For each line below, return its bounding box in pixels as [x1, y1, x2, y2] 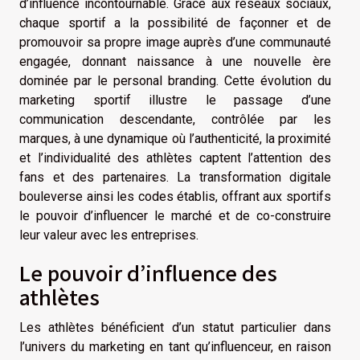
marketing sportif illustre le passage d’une [19, 92, 331, 108]
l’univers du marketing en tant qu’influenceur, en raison [19, 339, 331, 355]
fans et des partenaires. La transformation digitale [19, 170, 331, 186]
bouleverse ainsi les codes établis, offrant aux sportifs [19, 189, 331, 205]
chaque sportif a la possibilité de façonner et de [19, 15, 331, 31]
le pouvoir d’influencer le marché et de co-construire [19, 208, 331, 224]
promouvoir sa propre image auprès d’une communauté [19, 35, 331, 51]
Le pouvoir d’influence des [19, 258, 277, 288]
